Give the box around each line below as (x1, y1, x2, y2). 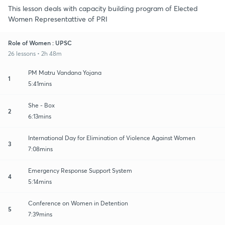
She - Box (28, 101, 55, 109)
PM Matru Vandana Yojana (28, 68, 101, 76)
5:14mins (28, 177, 52, 185)
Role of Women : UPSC (8, 38, 72, 47)
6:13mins (28, 112, 51, 120)
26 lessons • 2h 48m (8, 49, 62, 57)
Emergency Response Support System (28, 166, 132, 174)
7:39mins (28, 210, 52, 218)
